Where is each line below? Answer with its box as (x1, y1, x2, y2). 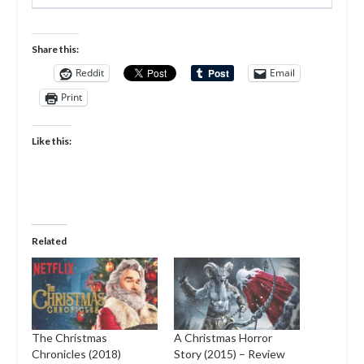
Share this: (31, 42, 79, 55)
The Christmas (31, 330, 107, 344)
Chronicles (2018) (31, 346, 121, 361)
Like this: (31, 134, 71, 147)
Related (31, 234, 67, 247)
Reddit (75, 66, 104, 80)
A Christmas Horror (174, 330, 272, 344)
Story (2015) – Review (174, 346, 285, 361)
